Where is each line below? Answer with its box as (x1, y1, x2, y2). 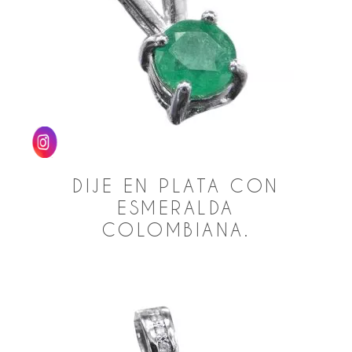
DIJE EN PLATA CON (72, 175, 280, 196)
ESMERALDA (117, 197, 235, 218)
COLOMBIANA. (101, 219, 251, 240)
